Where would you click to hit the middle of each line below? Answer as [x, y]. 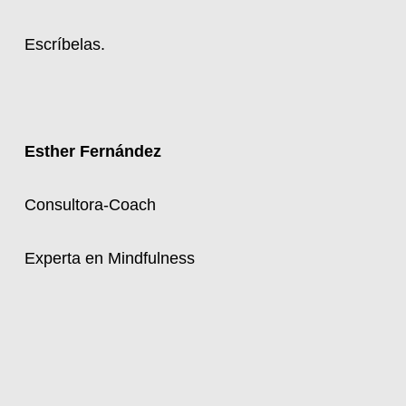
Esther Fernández [92, 151]
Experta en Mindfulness [109, 258]
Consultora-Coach [90, 205]
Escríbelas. [64, 44]
